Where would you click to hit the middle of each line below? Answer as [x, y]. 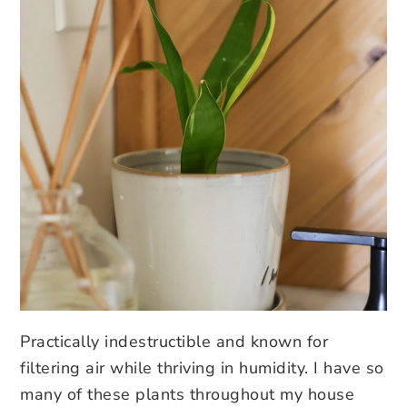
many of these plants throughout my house [187, 394]
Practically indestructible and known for [174, 341]
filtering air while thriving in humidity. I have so [202, 367]
